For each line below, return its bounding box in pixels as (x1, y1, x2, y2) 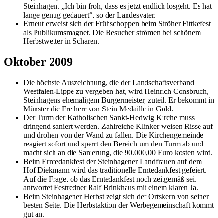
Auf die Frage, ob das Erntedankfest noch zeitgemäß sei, (23, 174, 197, 183)
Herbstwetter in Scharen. (23, 36, 99, 45)
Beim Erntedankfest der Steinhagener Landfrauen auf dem (23, 157, 202, 165)
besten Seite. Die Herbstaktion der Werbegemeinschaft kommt (23, 200, 214, 209)
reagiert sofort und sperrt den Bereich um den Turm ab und (23, 139, 203, 148)
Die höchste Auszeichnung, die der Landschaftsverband (23, 78, 194, 87)
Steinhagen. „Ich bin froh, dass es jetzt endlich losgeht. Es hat (23, 1, 212, 10)
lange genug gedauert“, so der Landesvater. (23, 10, 156, 19)
